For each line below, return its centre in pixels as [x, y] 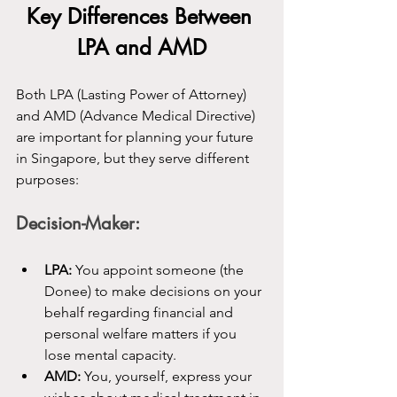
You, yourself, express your [168, 377]
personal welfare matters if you [142, 334]
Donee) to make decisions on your [155, 292]
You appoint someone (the [160, 270]
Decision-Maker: [78, 224]
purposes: [47, 180]
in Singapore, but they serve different [134, 159]
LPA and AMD [142, 48]
